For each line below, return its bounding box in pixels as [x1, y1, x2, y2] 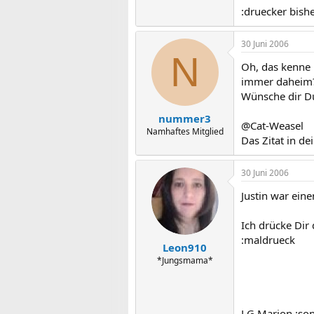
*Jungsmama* [156, 254, 213, 266]
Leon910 [163, 240, 207, 254]
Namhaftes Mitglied [146, 125, 224, 137]
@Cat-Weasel [241, 118, 303, 132]
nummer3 [158, 111, 211, 125]
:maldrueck [241, 233, 295, 247]
